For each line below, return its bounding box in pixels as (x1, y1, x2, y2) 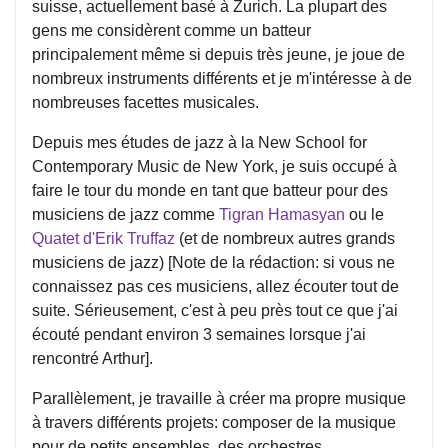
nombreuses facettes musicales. (32, 94, 259, 111)
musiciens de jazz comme (32, 206, 219, 223)
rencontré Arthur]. (32, 350, 153, 367)
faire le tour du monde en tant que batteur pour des (32, 182, 388, 199)
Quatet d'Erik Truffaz (32, 230, 175, 247)
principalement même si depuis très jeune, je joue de (32, 46, 405, 63)
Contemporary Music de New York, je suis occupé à (32, 158, 397, 175)
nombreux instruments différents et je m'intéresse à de (32, 70, 412, 87)
